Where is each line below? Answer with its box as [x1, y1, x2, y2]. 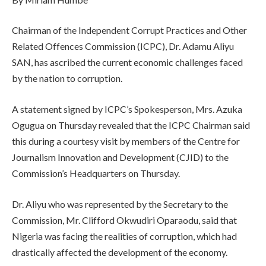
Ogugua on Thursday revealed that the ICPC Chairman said [12, 119, 250, 131]
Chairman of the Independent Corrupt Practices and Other [12, 24, 247, 36]
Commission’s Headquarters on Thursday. [12, 167, 180, 179]
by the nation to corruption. [12, 72, 122, 84]
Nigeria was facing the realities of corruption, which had [12, 230, 237, 242]
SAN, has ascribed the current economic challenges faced [12, 56, 243, 68]
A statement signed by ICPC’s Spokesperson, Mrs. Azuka [12, 103, 242, 115]
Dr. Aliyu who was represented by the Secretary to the [12, 198, 228, 210]
